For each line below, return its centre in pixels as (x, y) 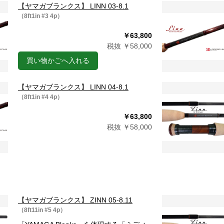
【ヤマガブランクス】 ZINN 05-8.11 (75, 200)
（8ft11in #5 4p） (42, 210)
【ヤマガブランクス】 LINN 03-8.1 (73, 6)
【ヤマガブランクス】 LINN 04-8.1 (73, 87)
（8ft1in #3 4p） (40, 16)
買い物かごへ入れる (58, 60)
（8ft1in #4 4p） (40, 97)
